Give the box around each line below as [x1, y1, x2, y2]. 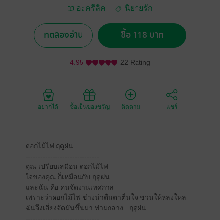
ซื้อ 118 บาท [120, 28, 164, 42]
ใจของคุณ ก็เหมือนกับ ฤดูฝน [25, 173, 110, 181]
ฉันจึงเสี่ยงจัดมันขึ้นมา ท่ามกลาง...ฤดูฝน [25, 204, 146, 212]
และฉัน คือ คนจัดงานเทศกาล [25, 183, 114, 191]
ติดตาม [121, 103, 140, 110]
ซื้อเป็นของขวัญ [69, 103, 110, 110]
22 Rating [120, 58, 150, 66]
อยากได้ [38, 103, 58, 110]
